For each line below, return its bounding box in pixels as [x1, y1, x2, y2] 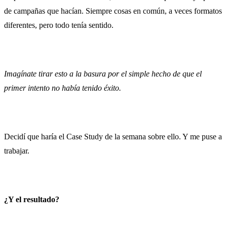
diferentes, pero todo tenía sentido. [4, 20, 113, 29]
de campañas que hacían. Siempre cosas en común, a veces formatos [4, 6, 222, 15]
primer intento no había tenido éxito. [4, 83, 121, 92]
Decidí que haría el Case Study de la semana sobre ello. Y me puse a [4, 132, 222, 141]
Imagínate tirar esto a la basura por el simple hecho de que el [4, 69, 202, 78]
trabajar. [4, 146, 29, 155]
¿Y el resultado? [4, 195, 59, 204]
